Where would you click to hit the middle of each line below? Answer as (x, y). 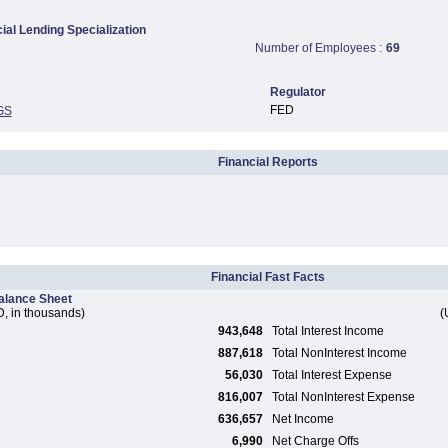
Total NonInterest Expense (343, 397)
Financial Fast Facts (268, 277)
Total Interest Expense (332, 375)
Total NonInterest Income (339, 353)
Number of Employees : (318, 48)
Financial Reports (268, 162)
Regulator (297, 92)
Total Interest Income (328, 331)
